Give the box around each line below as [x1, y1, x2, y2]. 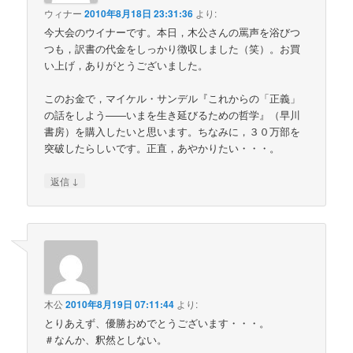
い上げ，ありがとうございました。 [44, 57, 209, 72]
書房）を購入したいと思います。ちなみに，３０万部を [44, 123, 301, 139]
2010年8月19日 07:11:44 [65, 297, 175, 312]
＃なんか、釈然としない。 [44, 332, 168, 347]
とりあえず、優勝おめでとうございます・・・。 [44, 315, 270, 331]
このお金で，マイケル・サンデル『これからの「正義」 [44, 90, 301, 106]
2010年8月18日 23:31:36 [84, 6, 194, 20]
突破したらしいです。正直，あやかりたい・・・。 [44, 139, 281, 155]
